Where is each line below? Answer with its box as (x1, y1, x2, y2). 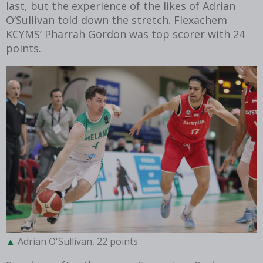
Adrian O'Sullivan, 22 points (15, 234, 138, 248)
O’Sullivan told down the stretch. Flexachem (6, 12, 227, 27)
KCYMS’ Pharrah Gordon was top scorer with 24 (6, 26, 245, 41)
